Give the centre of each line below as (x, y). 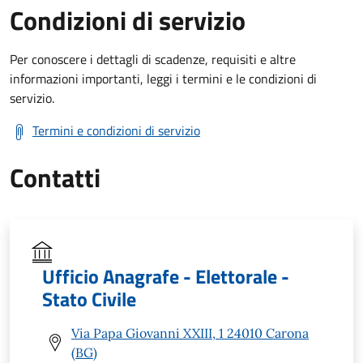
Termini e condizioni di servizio (116, 130)
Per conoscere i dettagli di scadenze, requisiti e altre (153, 59)
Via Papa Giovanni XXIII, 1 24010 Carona (190, 333)
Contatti (55, 177)
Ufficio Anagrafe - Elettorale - (166, 276)
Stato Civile (89, 299)
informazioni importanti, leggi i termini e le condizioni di (163, 78)
